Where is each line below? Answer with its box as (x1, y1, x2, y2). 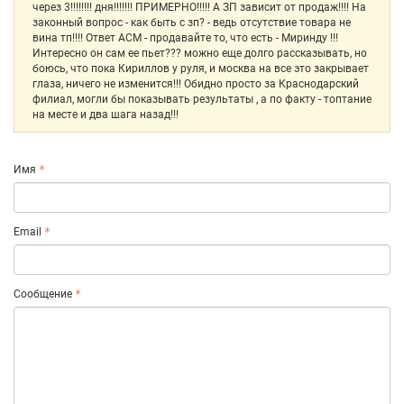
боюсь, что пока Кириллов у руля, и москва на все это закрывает (32, 62, 369, 75)
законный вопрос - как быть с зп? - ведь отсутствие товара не (32, 16, 351, 29)
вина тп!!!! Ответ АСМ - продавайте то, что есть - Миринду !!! (32, 32, 338, 44)
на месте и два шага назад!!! (32, 108, 179, 121)
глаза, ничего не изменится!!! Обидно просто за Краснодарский (32, 78, 359, 90)
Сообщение (14, 288, 72, 300)
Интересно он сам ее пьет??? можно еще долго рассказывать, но (32, 47, 367, 60)
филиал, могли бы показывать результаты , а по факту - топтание (32, 93, 372, 106)
